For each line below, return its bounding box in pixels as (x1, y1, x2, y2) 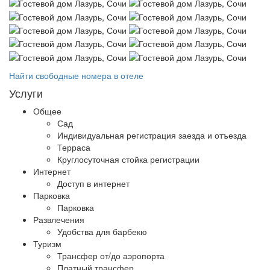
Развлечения (33, 213, 84, 225)
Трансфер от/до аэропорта (57, 249, 165, 262)
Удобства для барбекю (57, 225, 147, 237)
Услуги (9, 84, 43, 101)
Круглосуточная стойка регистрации (57, 152, 199, 165)
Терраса (57, 140, 90, 153)
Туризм (33, 237, 61, 250)
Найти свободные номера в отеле (9, 69, 143, 81)
